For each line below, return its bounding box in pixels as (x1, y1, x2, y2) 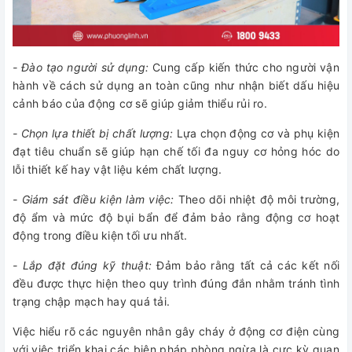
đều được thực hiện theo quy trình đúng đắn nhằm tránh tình (13, 276, 339, 290)
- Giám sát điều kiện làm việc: (13, 192, 174, 206)
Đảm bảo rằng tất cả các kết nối (152, 258, 339, 272)
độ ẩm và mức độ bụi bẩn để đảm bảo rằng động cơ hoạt (13, 210, 339, 224)
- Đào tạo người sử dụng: (13, 60, 153, 74)
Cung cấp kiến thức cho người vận (152, 60, 339, 74)
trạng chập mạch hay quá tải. (13, 294, 170, 308)
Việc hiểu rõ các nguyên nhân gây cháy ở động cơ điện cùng (13, 324, 339, 338)
